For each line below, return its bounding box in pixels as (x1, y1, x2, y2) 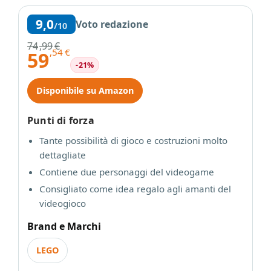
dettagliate (39, 149, 86, 161)
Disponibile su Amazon (36, 85, 134, 96)
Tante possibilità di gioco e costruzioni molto (39, 134, 227, 146)
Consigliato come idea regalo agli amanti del (39, 183, 231, 195)
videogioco (39, 197, 86, 209)
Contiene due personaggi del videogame (39, 166, 214, 178)
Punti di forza (27, 114, 94, 127)
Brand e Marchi (27, 220, 101, 233)
